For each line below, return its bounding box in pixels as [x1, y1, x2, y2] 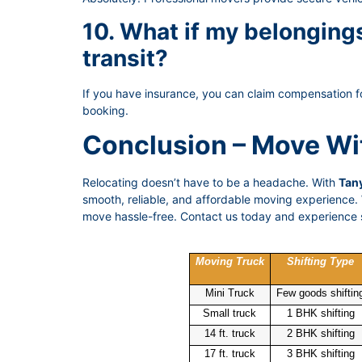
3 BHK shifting [286, 347, 355, 360]
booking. [82, 103, 128, 117]
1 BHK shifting [286, 307, 355, 320]
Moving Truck [195, 255, 264, 268]
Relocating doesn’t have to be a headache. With [82, 175, 339, 190]
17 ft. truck [204, 347, 255, 360]
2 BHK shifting [286, 327, 355, 340]
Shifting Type [287, 255, 354, 268]
